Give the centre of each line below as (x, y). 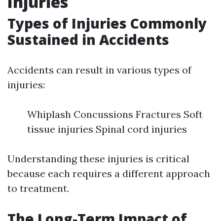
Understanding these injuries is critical (98, 159)
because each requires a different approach (109, 173)
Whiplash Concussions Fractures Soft (115, 114)
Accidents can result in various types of (99, 70)
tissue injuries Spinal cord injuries (107, 129)
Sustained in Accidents (88, 39)
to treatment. (38, 188)
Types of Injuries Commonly (107, 23)
